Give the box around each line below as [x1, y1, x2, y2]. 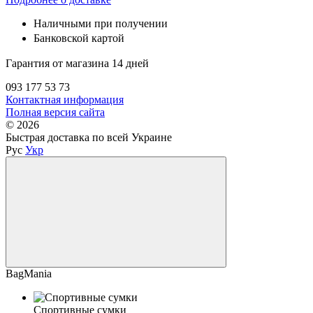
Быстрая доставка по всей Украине [6, 131, 172, 144]
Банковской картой [34, 32, 124, 45]
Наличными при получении [34, 17, 168, 30]
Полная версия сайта [6, 106, 105, 119]
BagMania [6, 268, 52, 280]
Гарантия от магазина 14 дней [6, 57, 149, 70]
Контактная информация [6, 94, 124, 106]
